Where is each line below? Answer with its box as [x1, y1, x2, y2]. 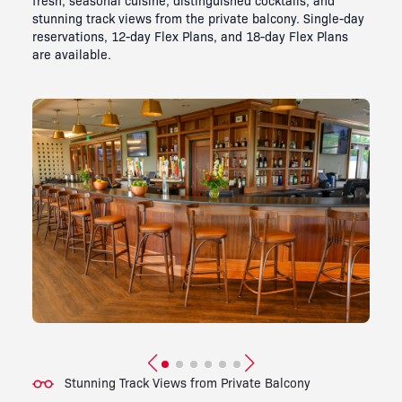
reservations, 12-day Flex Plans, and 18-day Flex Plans [32, 27, 348, 44]
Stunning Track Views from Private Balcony [65, 374, 310, 391]
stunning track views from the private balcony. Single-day [32, 9, 364, 26]
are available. [32, 45, 111, 62]
